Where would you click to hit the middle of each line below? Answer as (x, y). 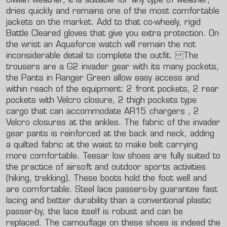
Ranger (70, 79)
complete (114, 56)
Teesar (96, 157)
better (59, 201)
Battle (17, 34)
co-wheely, (162, 23)
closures (49, 123)
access (169, 79)
